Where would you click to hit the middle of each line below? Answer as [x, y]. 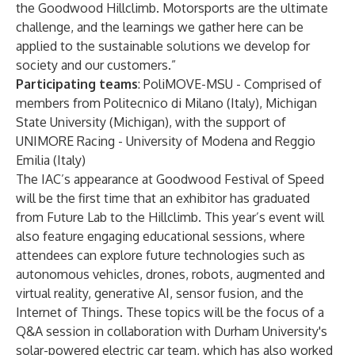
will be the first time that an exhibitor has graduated [163, 198]
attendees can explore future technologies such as [160, 255]
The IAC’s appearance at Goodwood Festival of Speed [170, 179]
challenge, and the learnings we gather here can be [160, 27]
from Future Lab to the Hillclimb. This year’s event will [170, 217]
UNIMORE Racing [65, 141]
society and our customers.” [96, 65]
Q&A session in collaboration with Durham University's [172, 331]
